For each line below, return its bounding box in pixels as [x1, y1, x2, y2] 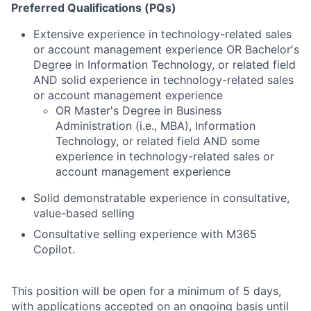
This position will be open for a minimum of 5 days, [11, 284, 281, 298]
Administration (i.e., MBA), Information [56, 119, 255, 133]
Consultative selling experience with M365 [33, 227, 257, 241]
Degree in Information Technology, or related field [33, 58, 296, 72]
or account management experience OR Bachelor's [33, 42, 299, 56]
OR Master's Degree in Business [56, 103, 221, 117]
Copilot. [33, 242, 75, 256]
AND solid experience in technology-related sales [33, 73, 294, 87]
